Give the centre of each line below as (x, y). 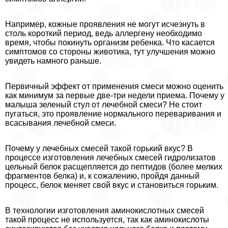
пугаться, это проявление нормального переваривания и (113, 114)
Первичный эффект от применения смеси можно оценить (114, 87)
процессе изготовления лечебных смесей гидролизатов (110, 158)
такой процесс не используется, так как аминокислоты (107, 220)
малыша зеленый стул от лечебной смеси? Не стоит (104, 105)
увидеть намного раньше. (53, 61)
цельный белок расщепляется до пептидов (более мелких (114, 167)
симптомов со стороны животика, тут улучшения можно (110, 52)
